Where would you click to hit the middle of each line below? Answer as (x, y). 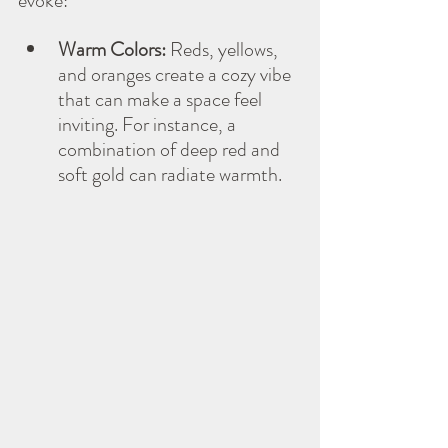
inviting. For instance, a (149, 124)
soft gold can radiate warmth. (170, 174)
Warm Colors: (112, 49)
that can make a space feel (162, 99)
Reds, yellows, (224, 49)
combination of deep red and (171, 149)
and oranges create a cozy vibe (176, 74)
